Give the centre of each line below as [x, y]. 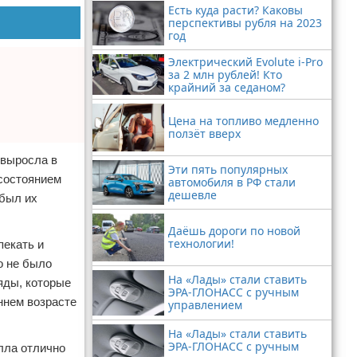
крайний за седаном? [227, 87]
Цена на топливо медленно [243, 120]
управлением [205, 305]
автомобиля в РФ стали [232, 182]
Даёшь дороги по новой [234, 231]
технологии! [201, 244]
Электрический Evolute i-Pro [245, 61]
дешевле [192, 195]
